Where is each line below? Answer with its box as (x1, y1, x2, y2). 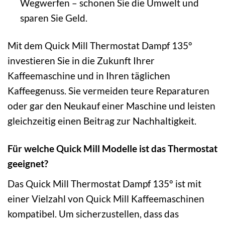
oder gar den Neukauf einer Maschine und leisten (8, 100, 215, 112)
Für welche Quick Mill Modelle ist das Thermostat (8, 143, 217, 155)
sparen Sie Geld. (20, 12, 87, 24)
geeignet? (8, 158, 48, 170)
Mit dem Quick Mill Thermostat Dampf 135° (8, 40, 192, 52)
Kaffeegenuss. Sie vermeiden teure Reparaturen (8, 85, 209, 97)
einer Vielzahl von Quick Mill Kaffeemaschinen (8, 192, 204, 204)
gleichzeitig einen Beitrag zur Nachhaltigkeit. (8, 115, 196, 127)
